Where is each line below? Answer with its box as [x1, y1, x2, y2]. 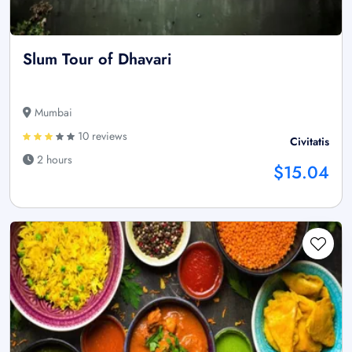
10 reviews [75, 128, 127, 144]
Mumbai [31, 104, 72, 120]
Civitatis [290, 134, 329, 149]
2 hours [34, 152, 72, 167]
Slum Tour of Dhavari [23, 48, 171, 71]
